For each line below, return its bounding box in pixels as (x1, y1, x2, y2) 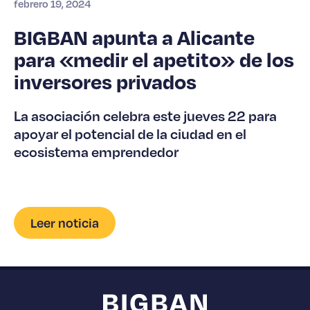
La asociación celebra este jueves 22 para (14, 104, 277, 126)
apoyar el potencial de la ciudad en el (14, 122, 246, 144)
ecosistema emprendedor (14, 140, 179, 162)
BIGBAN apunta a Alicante (14, 21, 255, 52)
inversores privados (14, 66, 197, 96)
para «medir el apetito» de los (14, 44, 294, 74)
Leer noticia (30, 214, 99, 232)
